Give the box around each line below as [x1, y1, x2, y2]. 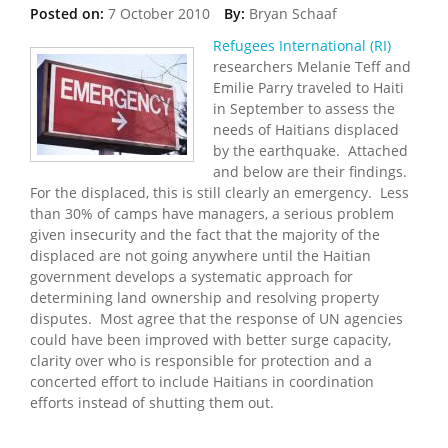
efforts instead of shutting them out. [30, 392, 278, 412]
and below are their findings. [213, 161, 411, 181]
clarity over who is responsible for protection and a [30, 350, 372, 370]
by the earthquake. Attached [213, 140, 408, 160]
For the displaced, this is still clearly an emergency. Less [30, 182, 409, 202]
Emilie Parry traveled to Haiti [213, 77, 404, 97]
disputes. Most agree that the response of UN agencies [30, 308, 403, 328]
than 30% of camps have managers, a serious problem [30, 203, 394, 223]
